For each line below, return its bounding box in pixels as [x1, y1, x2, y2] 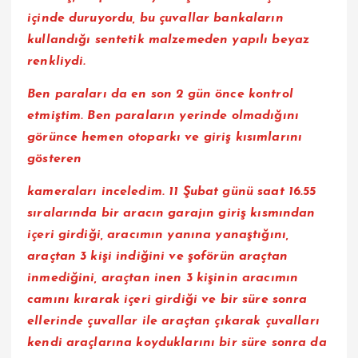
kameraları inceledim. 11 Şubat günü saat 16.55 [27, 185, 316, 198]
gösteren [27, 152, 82, 165]
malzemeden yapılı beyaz [148, 33, 310, 46]
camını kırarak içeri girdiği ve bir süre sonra [27, 292, 308, 306]
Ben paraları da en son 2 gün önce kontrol [27, 87, 293, 101]
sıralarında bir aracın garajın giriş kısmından [27, 206, 316, 220]
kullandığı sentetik [27, 33, 149, 46]
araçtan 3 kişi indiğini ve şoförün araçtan [27, 249, 288, 263]
